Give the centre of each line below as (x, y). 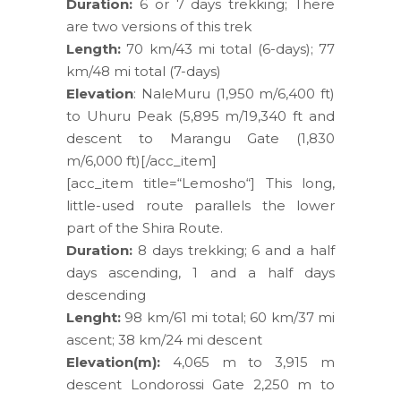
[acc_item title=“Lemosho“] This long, (200, 183)
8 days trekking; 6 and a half (234, 250)
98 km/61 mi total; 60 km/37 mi (228, 317)
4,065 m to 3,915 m (247, 362)
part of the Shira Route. (145, 228)
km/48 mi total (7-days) (144, 71)
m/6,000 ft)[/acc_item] (141, 161)
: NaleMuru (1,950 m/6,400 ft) (234, 94)
